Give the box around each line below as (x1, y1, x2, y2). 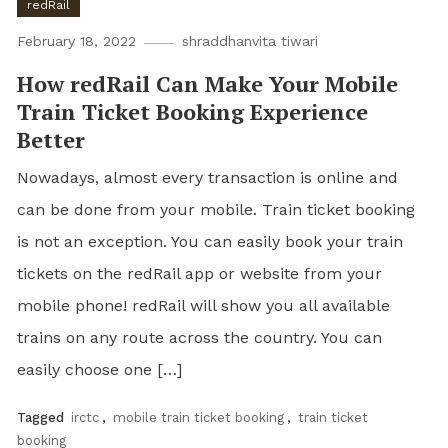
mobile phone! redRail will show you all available (17, 295, 391, 315)
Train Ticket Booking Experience (17, 96, 369, 126)
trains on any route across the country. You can (17, 327, 383, 347)
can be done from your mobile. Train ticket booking (17, 199, 416, 219)
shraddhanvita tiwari (182, 32, 319, 49)
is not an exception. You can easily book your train (17, 231, 404, 251)
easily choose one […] (17, 359, 183, 379)
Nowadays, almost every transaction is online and (17, 167, 399, 187)
